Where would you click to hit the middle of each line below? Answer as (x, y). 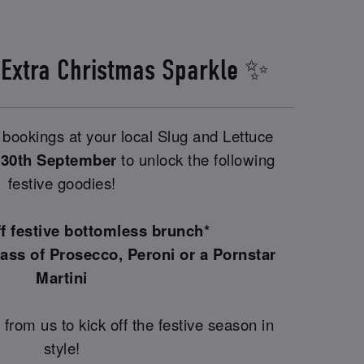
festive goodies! (62, 182)
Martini (62, 277)
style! (62, 347)
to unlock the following (196, 159)
